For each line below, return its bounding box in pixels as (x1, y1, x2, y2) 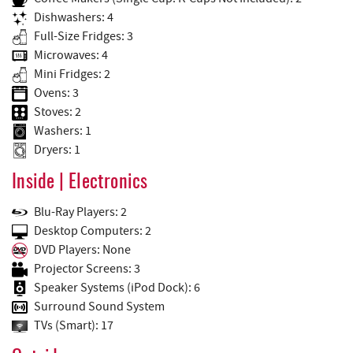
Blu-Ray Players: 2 (34, 204, 127, 221)
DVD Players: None (34, 242, 131, 258)
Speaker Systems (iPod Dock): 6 (34, 280, 200, 296)
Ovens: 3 (34, 85, 79, 102)
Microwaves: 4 (34, 47, 108, 64)
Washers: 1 (34, 123, 91, 139)
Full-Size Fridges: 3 (34, 28, 133, 45)
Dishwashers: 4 (34, 9, 113, 26)
